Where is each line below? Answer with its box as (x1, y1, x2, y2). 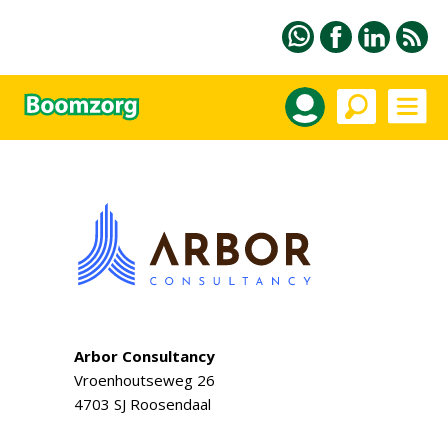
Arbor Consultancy (74, 346, 215, 366)
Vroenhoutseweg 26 (74, 370, 215, 390)
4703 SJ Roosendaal (74, 394, 211, 414)
